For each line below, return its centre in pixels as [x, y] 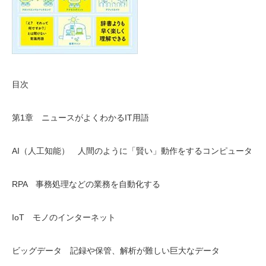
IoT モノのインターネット [64, 217]
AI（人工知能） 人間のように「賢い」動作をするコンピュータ [132, 151]
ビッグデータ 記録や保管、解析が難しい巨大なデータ [116, 251]
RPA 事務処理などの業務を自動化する [86, 184]
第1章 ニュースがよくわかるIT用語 [80, 118]
